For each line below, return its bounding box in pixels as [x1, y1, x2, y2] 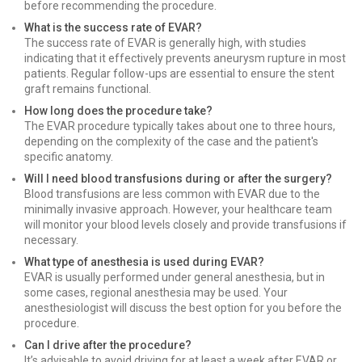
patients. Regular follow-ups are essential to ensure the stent [24, 67, 335, 80]
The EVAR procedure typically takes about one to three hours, [24, 120, 335, 133]
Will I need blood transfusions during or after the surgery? [24, 172, 332, 185]
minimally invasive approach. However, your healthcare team [24, 203, 332, 216]
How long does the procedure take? [24, 104, 213, 117]
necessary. [24, 234, 78, 246]
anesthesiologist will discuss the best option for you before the [24, 301, 342, 314]
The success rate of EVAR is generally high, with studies [24, 36, 306, 49]
